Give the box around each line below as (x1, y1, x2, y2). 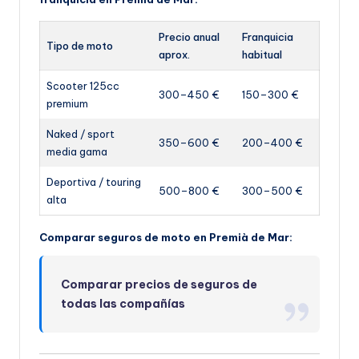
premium (46, 97, 88, 111)
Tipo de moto (46, 39, 113, 53)
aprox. (159, 48, 190, 62)
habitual (242, 48, 282, 62)
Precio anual (159, 30, 220, 44)
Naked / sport (46, 127, 115, 141)
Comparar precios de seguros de (61, 277, 258, 292)
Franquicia (242, 30, 293, 44)
